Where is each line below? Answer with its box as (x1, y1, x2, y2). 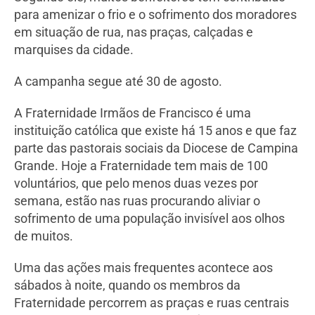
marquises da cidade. (14, 42, 134, 58)
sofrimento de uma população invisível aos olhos (14, 211, 285, 226)
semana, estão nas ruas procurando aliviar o (14, 193, 260, 209)
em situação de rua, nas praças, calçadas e (14, 25, 253, 40)
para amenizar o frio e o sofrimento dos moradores (14, 7, 297, 22)
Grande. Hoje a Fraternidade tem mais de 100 (14, 158, 268, 174)
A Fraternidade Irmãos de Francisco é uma (14, 105, 251, 121)
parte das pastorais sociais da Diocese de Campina (14, 141, 298, 156)
